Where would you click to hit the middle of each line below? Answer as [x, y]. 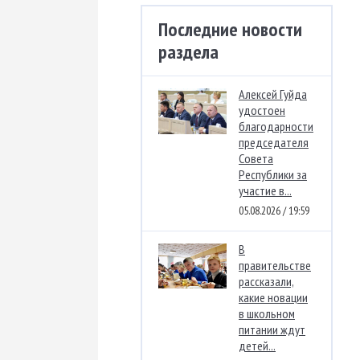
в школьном [267, 314]
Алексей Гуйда [273, 94]
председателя [274, 143]
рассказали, [266, 282]
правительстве [275, 266]
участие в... [265, 191]
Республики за [273, 175]
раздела [188, 52]
